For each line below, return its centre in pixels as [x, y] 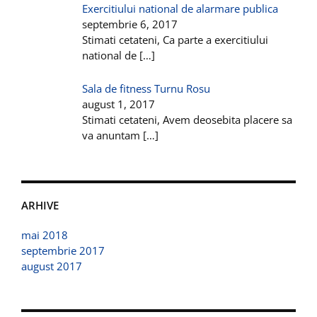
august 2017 [52, 266]
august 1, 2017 [119, 104]
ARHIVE [40, 205]
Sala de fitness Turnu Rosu [146, 88]
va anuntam [113, 135]
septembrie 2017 [63, 250]
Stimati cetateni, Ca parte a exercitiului [175, 39]
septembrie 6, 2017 [130, 24]
